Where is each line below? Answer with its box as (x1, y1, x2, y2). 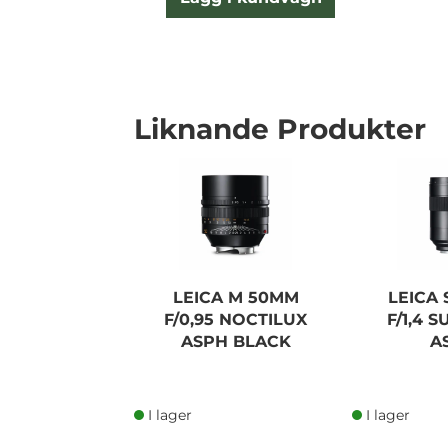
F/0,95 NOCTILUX (164, 310, 308, 330)
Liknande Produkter (134, 111, 426, 146)
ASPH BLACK (180, 332, 291, 352)
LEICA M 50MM (172, 288, 299, 308)
